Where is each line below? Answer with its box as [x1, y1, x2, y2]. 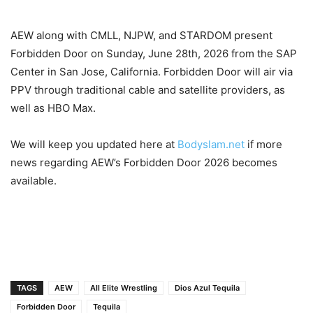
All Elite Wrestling [90, 283, 157, 293]
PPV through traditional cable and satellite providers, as [10, 83, 285, 97]
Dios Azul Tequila [175, 283, 240, 293]
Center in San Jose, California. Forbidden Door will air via [10, 65, 293, 79]
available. [10, 174, 57, 188]
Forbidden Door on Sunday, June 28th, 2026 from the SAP [10, 47, 297, 61]
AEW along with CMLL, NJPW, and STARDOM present [10, 29, 272, 43]
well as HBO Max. [10, 101, 96, 115]
